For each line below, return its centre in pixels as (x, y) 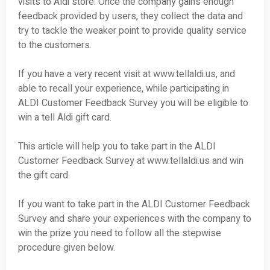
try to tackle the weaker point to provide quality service (132, 31)
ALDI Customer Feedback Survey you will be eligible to (133, 103)
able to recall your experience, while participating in (124, 89)
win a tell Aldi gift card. (65, 118)
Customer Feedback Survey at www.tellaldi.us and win (131, 161)
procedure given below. (67, 248)
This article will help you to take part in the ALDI (117, 147)
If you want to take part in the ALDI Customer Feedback (134, 205)
